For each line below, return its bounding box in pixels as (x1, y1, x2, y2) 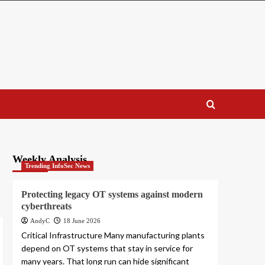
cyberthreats (21, 201, 72, 212)
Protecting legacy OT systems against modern (21, 189, 203, 200)
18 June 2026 (63, 217, 101, 225)
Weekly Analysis (12, 153, 87, 166)
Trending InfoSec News (24, 162, 90, 170)
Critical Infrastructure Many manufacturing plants (21, 230, 205, 241)
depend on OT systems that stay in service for (21, 243, 193, 254)
